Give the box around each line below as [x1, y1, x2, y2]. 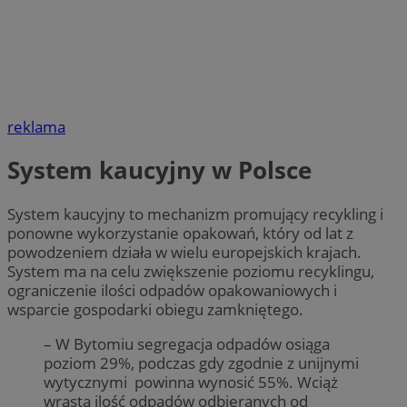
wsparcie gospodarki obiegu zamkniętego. [7, 298, 307, 320]
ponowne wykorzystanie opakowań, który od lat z [7, 222, 353, 243]
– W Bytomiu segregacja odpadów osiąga [44, 333, 330, 354]
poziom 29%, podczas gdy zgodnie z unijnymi [44, 352, 359, 373]
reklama [7, 116, 65, 138]
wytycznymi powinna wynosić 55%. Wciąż [44, 371, 338, 392]
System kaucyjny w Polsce [7, 154, 312, 187]
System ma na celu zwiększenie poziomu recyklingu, [7, 260, 374, 282]
